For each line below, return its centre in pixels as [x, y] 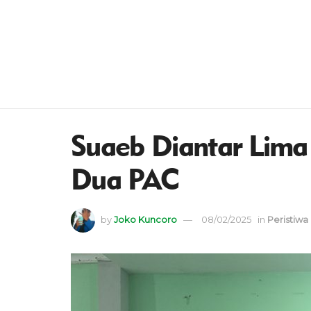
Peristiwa [288, 219]
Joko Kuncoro [145, 219]
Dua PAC [125, 179]
